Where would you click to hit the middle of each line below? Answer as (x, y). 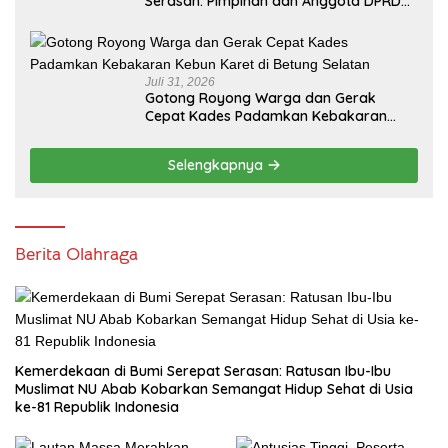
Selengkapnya (217, 164)
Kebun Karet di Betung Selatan (247, 133)
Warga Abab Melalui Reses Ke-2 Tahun (274, 36)
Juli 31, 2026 (180, 81)
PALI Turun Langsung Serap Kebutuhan (273, 18)
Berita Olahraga (76, 253)
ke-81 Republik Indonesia (97, 406)
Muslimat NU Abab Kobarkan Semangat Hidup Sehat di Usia (214, 388)
